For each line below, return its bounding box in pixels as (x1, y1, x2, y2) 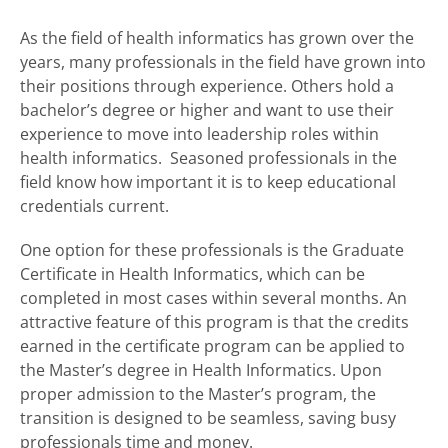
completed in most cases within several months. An (20, 286, 407, 309)
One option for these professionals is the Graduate (20, 238, 404, 261)
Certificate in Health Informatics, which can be (20, 262, 365, 285)
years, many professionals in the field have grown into (20, 50, 426, 73)
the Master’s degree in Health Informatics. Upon (20, 358, 382, 381)
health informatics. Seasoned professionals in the (20, 146, 397, 169)
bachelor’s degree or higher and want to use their (20, 98, 394, 121)
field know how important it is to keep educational (20, 170, 396, 193)
